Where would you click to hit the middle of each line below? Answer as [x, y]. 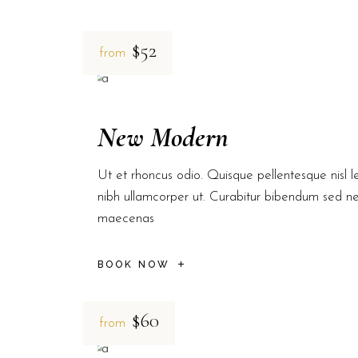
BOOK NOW [134, 265]
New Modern [163, 138]
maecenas [126, 219]
